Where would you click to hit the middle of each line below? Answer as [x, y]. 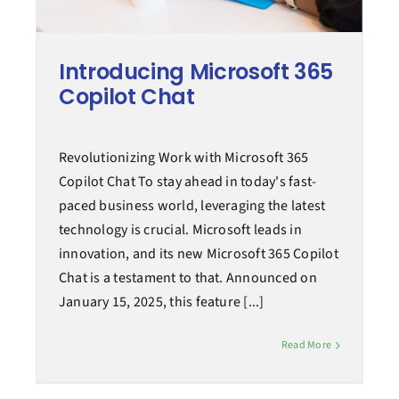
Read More [306, 346]
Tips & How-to [51, 160]
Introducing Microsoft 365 [195, 72]
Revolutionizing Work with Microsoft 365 [183, 158]
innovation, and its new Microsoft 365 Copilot [198, 254]
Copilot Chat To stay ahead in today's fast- [187, 182]
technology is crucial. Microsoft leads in [180, 230]
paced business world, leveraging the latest [192, 206]
